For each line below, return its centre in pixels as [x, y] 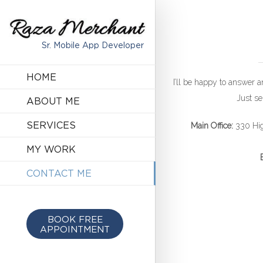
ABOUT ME [53, 101]
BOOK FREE [75, 219]
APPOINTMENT [75, 229]
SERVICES [51, 125]
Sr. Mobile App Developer [93, 45]
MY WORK [51, 149]
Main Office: [212, 126]
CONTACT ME [59, 173]
